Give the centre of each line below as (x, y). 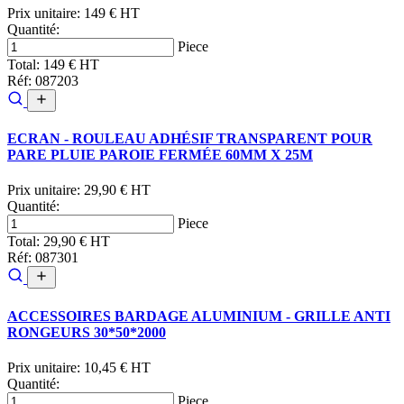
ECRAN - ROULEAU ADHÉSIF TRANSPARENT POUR (190, 139)
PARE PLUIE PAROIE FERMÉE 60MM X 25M (160, 155)
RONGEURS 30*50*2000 (87, 332)
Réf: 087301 (43, 258)
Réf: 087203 (43, 80)
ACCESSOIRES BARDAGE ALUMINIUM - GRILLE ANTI (199, 316)
